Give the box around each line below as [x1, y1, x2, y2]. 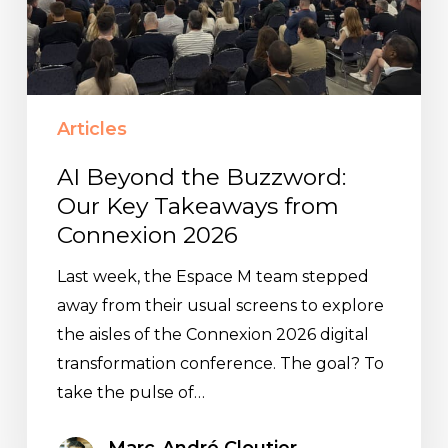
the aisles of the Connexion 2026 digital [56, 325, 369, 345]
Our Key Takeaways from [56, 192, 339, 221]
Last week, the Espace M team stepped [56, 267, 369, 287]
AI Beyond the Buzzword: [56, 163, 346, 192]
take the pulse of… [56, 383, 205, 403]
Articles [56, 118, 127, 141]
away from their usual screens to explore [56, 296, 384, 316]
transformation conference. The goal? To [56, 354, 384, 374]
